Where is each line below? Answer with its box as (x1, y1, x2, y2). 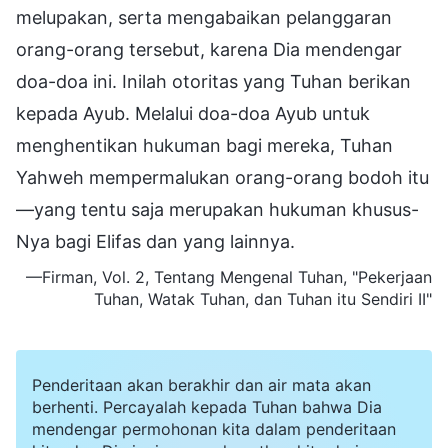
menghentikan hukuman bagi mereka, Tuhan (16, 135, 393, 157)
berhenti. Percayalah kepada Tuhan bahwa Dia (32, 397, 382, 418)
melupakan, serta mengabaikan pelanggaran (16, 7, 392, 29)
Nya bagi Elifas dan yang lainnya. (16, 231, 295, 253)
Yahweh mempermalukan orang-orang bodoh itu (16, 167, 429, 189)
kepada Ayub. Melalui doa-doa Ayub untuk (16, 103, 370, 125)
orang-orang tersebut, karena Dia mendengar (16, 39, 402, 61)
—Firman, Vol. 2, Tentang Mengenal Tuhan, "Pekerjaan (26, 267, 432, 288)
